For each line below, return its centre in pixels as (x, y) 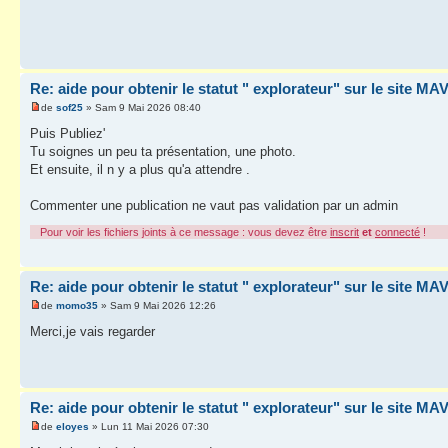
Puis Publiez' (67, 134)
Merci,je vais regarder (92, 332)
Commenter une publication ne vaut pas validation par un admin (214, 206)
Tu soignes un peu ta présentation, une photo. (163, 152)
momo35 (77, 306)
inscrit (344, 232)
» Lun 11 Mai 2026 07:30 (149, 427)
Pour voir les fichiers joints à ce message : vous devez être (185, 232)
